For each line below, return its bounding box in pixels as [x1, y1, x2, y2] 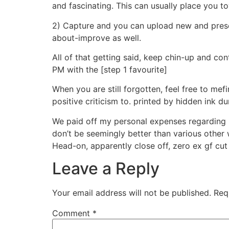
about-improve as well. [52, 32, 141, 43]
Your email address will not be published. [52, 188, 211, 198]
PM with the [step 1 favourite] [52, 64, 167, 75]
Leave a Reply [52, 158, 159, 179]
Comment [52, 208, 93, 219]
